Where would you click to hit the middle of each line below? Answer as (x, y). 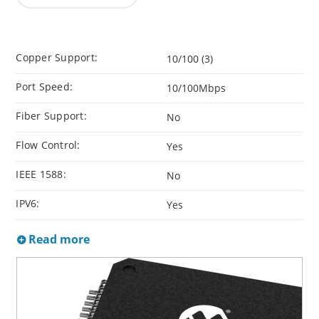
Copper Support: (57, 58)
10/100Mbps (196, 88)
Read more (58, 240)
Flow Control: (48, 145)
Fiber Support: (51, 116)
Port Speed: (45, 87)
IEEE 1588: (41, 174)
